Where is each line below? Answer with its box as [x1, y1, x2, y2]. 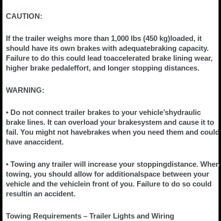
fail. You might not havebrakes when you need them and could [6, 128, 220, 137]
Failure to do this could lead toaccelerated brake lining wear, [6, 54, 213, 63]
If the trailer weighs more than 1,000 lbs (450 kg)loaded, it [6, 34, 202, 43]
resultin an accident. [6, 189, 75, 198]
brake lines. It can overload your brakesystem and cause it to [6, 118, 214, 127]
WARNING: [6, 86, 44, 95]
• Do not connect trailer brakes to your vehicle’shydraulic [6, 108, 201, 117]
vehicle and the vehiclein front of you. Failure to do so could [6, 180, 212, 188]
